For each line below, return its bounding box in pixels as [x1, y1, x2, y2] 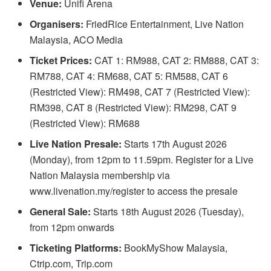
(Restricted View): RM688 [30, 116, 140, 130]
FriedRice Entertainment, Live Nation [83, 16, 244, 31]
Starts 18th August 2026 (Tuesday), [91, 204, 244, 218]
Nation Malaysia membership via [30, 168, 171, 182]
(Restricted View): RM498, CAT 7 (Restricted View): [30, 84, 250, 99]
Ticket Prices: [30, 53, 93, 67]
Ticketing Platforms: [30, 240, 122, 255]
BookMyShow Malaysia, [122, 240, 228, 255]
